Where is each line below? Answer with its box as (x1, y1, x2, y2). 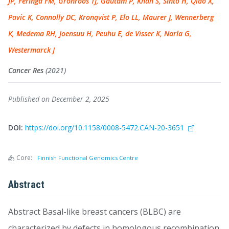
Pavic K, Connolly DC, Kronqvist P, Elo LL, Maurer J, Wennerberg (8, 12, 214, 22)
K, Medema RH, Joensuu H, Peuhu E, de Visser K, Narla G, (8, 29, 192, 38)
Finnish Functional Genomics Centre (37, 154, 138, 162)
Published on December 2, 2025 (8, 94, 109, 104)
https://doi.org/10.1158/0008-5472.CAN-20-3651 (25, 123, 186, 132)
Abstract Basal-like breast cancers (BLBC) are (8, 206, 181, 217)
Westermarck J (8, 45, 55, 55)
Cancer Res (8, 65, 45, 75)
